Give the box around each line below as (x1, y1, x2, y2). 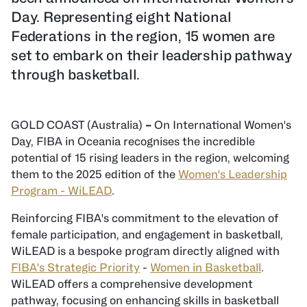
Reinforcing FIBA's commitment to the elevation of (11, 212, 279, 225)
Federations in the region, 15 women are (11, 28, 275, 45)
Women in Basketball (150, 261, 261, 274)
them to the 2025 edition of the (11, 168, 178, 181)
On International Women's (151, 119, 291, 132)
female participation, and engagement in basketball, (11, 228, 283, 241)
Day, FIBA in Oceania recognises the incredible (11, 135, 255, 148)
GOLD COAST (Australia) (11, 119, 145, 132)
